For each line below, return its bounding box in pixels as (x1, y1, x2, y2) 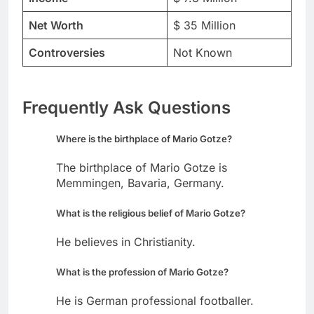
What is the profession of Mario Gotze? (56, 266, 228, 278)
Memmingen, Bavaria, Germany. (56, 176, 224, 191)
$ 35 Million (173, 18, 235, 32)
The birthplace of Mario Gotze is (56, 161, 227, 175)
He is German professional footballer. (56, 294, 254, 308)
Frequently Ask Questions (22, 97, 231, 118)
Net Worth (29, 18, 83, 32)
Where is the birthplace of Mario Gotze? (56, 132, 232, 144)
